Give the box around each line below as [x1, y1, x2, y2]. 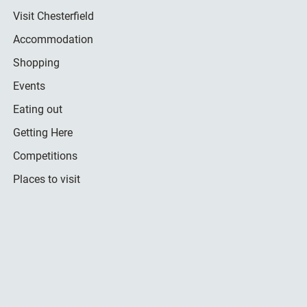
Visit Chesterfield [12, 9, 94, 23]
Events [12, 79, 45, 93]
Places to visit [12, 172, 80, 186]
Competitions [12, 149, 77, 162]
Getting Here [12, 125, 73, 139]
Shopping [12, 56, 60, 69]
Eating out [12, 102, 62, 116]
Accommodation [12, 32, 93, 46]
